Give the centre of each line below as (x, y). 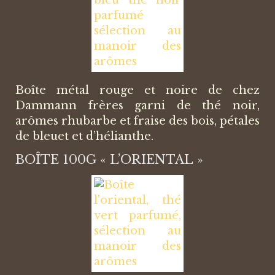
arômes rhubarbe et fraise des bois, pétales (137, 121)
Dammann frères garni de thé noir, (137, 106)
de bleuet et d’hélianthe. (84, 137)
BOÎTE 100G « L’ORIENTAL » (109, 160)
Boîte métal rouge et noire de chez (137, 91)
